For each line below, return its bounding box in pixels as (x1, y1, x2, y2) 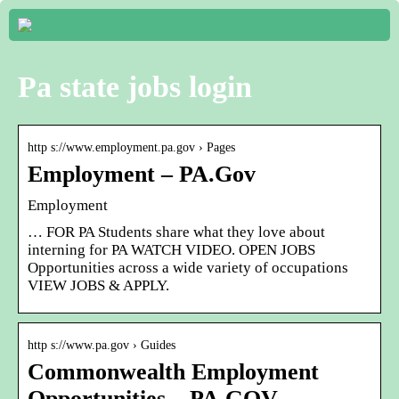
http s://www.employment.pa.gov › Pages (28, 140, 235, 154)
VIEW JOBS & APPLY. (28, 276, 169, 294)
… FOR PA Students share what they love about (28, 223, 325, 240)
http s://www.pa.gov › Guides (28, 338, 175, 352)
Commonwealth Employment (28, 358, 319, 385)
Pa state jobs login (18, 69, 252, 103)
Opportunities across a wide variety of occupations (28, 258, 348, 276)
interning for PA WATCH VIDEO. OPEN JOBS (28, 240, 315, 258)
